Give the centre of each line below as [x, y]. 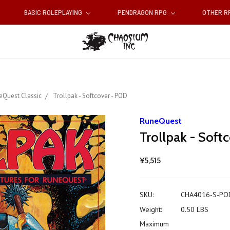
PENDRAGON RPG [143, 12]
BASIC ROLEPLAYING [54, 12]
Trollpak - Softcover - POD [90, 96]
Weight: [151, 210]
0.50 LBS [194, 210]
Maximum [155, 224]
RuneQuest [161, 121]
